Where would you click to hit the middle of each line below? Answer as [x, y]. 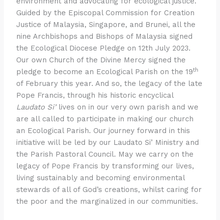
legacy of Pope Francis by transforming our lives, [105, 166]
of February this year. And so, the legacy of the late [110, 84]
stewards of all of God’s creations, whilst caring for [109, 190]
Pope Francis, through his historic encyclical [95, 96]
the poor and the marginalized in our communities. [107, 202]
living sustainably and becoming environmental [101, 178]
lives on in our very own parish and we [127, 107]
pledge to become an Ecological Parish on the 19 [105, 72]
